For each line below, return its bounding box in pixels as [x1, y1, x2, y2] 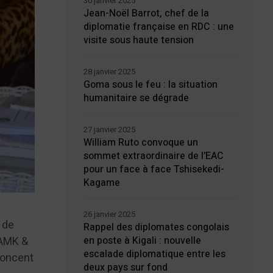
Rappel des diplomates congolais [83, 220, 229, 235]
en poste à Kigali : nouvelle [83, 233, 201, 248]
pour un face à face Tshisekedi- [83, 162, 224, 177]
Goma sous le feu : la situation [83, 77, 218, 92]
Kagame [83, 175, 120, 190]
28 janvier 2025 [83, 66, 135, 77]
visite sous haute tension [83, 33, 194, 48]
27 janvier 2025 [83, 124, 135, 135]
